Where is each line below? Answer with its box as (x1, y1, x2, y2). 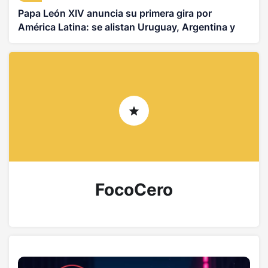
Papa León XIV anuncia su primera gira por (18, 7, 212, 20)
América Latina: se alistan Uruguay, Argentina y (18, 21, 235, 33)
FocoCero (95, 179, 173, 200)
